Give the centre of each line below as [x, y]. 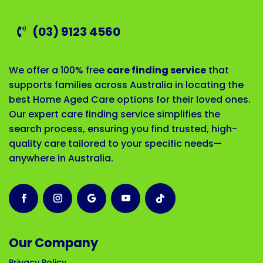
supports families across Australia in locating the [126, 85]
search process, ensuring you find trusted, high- [123, 129]
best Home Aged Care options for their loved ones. [130, 100]
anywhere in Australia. [61, 159]
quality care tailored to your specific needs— [115, 144]
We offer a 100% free [58, 70]
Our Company [53, 243]
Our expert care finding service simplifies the [114, 114]
